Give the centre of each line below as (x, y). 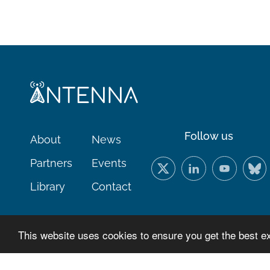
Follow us (209, 136)
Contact (111, 186)
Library (48, 186)
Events (109, 163)
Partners (51, 163)
